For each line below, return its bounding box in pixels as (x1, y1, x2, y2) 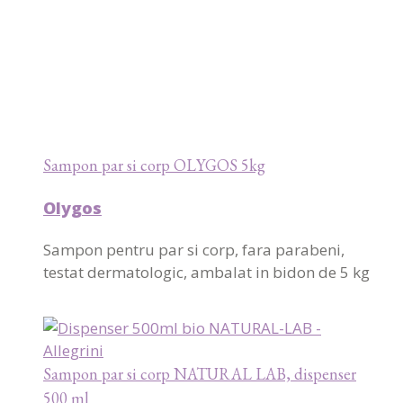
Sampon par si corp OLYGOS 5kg (43, 154, 265, 175)
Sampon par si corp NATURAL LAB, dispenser (43, 363, 356, 384)
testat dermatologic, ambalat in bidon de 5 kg (43, 261, 370, 282)
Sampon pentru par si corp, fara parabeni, (43, 238, 345, 260)
